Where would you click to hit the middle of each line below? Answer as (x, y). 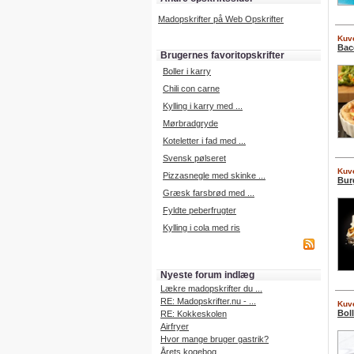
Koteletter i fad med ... (204, 141)
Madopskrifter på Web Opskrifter (221, 19)
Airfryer (175, 326)
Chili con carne (191, 88)
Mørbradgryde (190, 123)
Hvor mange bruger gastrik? (215, 339)
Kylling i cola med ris (201, 228)
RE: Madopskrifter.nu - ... (208, 301)
